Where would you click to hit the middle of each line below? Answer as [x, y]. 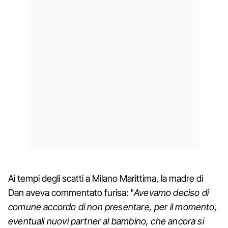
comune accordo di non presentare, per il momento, [113, 207]
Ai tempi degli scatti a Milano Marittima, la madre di [106, 178]
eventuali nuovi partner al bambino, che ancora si [106, 221]
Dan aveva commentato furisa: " [71, 192]
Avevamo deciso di [172, 192]
